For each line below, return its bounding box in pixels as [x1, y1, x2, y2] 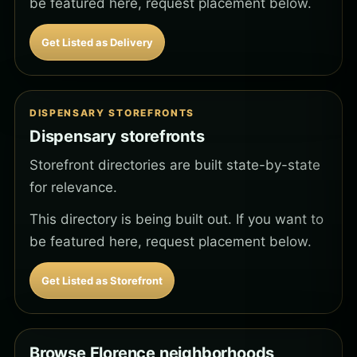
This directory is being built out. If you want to [29, 211, 324, 228]
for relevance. [29, 179, 117, 196]
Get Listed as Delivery [41, 36, 153, 49]
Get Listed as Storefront [41, 274, 163, 288]
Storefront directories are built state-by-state [29, 157, 320, 174]
